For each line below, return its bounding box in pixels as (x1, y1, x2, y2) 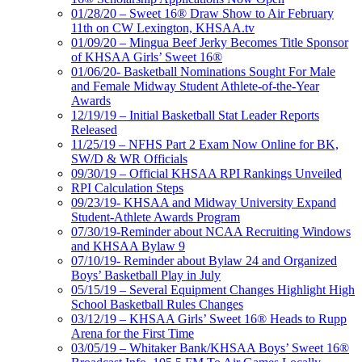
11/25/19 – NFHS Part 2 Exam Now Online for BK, (71, 137, 339, 151)
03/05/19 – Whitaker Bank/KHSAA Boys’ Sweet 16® (71, 340, 349, 355)
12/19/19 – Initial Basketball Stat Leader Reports (71, 107, 319, 122)
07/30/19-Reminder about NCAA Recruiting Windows (71, 224, 351, 238)
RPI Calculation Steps (71, 180, 183, 195)
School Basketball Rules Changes (71, 297, 243, 311)
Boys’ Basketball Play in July (71, 267, 221, 282)
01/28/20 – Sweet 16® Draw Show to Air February (71, 6, 334, 20)
